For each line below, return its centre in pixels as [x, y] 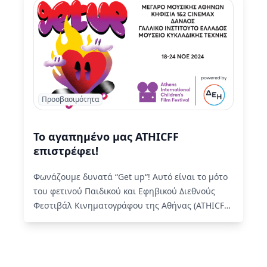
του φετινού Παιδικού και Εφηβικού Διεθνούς [124, 191]
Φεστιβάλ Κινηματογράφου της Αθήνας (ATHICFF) [132, 205]
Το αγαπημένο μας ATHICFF [106, 136]
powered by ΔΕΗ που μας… [88, 220]
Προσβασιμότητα [70, 99]
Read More [164, 220]
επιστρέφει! [66, 151]
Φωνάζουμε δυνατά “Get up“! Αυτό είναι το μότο [131, 177]
